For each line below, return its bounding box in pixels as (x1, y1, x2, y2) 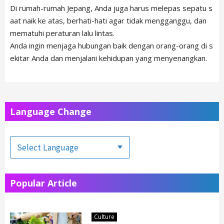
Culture (94, 212, 115, 220)
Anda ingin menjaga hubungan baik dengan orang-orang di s (10, 40, 213, 50)
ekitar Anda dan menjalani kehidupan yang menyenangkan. (10, 52, 207, 63)
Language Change (10, 105, 91, 117)
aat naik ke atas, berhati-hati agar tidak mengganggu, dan (10, 15, 206, 25)
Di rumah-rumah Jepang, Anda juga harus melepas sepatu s (10, 2, 212, 13)
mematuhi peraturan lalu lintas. (10, 27, 114, 38)
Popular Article (10, 176, 77, 189)
